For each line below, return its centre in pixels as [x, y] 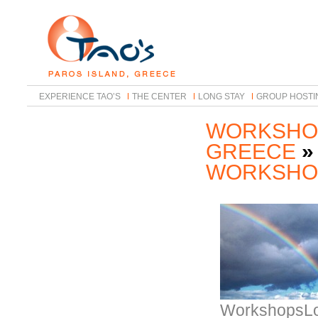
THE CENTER [160, 97]
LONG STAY [222, 97]
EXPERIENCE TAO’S [80, 97]
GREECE [251, 152]
